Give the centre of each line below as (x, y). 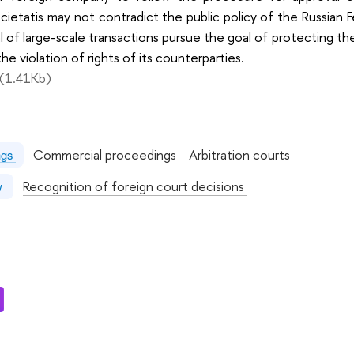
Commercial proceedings (107, 155)
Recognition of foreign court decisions (135, 186)
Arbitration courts (241, 155)
